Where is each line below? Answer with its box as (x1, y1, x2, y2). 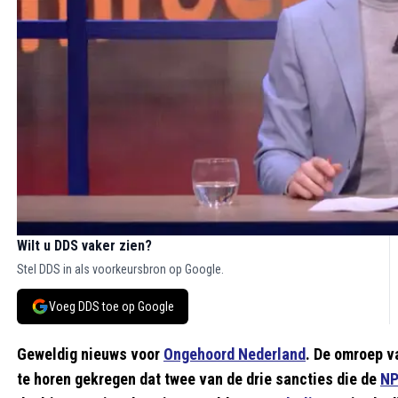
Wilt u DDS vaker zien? (17, 236, 152, 254)
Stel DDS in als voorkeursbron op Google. (17, 261, 224, 276)
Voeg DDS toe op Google (49, 298, 174, 314)
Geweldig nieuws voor (17, 344, 163, 363)
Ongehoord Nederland (163, 344, 306, 363)
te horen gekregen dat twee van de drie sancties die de (17, 369, 380, 388)
